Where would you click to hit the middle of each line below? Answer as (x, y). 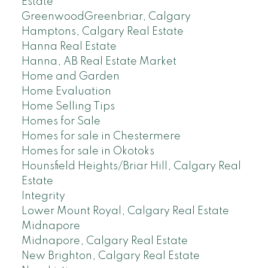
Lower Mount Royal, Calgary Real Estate (125, 211)
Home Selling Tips (68, 106)
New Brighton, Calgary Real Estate (110, 256)
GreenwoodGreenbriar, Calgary (106, 16)
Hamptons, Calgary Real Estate (102, 31)
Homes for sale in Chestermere (101, 136)
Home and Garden (70, 76)
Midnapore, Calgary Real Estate (104, 241)
